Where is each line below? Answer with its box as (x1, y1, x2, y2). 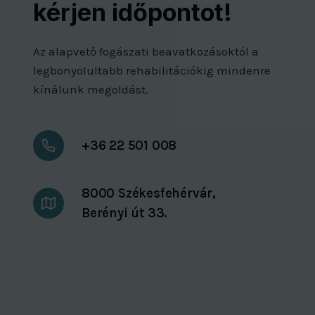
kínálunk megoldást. (33, 82, 148, 97)
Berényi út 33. (82, 205, 167, 221)
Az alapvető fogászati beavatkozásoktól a (33, 44, 259, 59)
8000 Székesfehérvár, (82, 186, 216, 202)
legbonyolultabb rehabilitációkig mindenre (33, 63, 271, 78)
